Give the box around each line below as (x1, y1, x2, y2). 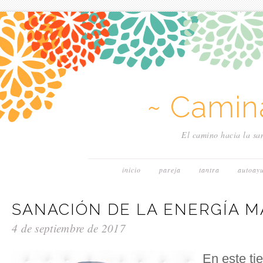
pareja (159, 165, 181, 174)
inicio (122, 165, 141, 174)
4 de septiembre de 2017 (12, 221, 126, 235)
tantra (199, 165, 220, 174)
